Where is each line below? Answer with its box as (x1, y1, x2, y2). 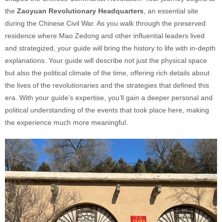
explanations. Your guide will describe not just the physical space (5, 56, 207, 64)
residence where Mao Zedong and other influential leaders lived (5, 31, 205, 40)
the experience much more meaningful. (5, 118, 128, 126)
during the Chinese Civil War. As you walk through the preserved (5, 19, 206, 27)
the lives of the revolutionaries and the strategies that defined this (5, 81, 209, 89)
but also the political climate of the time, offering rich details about (5, 68, 210, 77)
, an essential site (144, 6, 198, 15)
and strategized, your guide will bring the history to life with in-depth (5, 44, 216, 52)
